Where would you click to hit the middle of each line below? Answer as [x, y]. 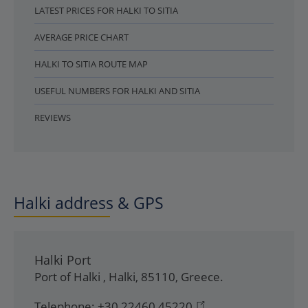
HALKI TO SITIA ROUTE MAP [91, 64]
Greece [200, 277]
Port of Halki [69, 277]
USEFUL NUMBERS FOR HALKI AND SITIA [117, 91]
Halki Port [63, 260]
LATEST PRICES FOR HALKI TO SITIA [106, 10]
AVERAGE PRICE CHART [81, 37]
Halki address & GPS [89, 203]
